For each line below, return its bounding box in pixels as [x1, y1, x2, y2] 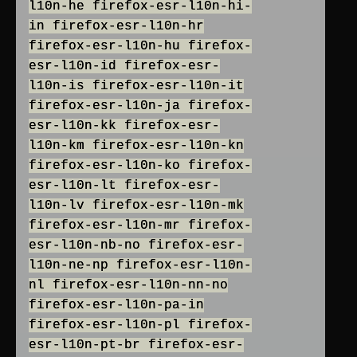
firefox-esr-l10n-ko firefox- [29, 159, 252, 174]
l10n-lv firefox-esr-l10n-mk [29, 198, 244, 214]
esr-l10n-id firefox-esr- [29, 59, 220, 74]
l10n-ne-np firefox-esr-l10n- [29, 258, 252, 273]
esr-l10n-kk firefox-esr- [29, 119, 220, 134]
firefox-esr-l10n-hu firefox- [29, 39, 252, 54]
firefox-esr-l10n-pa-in [29, 298, 204, 313]
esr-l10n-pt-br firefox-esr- [29, 338, 244, 353]
